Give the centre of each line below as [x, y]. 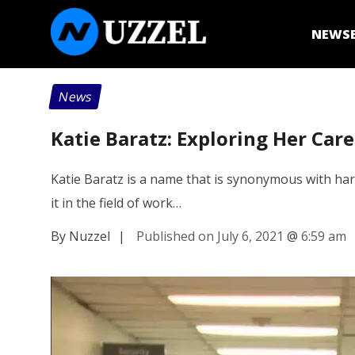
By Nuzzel [80, 236]
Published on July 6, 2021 [210, 236]
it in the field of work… [116, 202]
